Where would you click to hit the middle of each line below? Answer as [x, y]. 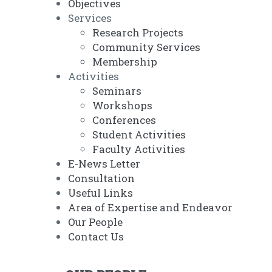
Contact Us [96, 237]
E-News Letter [104, 164]
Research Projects [138, 33]
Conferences [124, 120]
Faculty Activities [139, 149]
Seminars [117, 91]
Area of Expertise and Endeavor [150, 208]
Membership [125, 62]
